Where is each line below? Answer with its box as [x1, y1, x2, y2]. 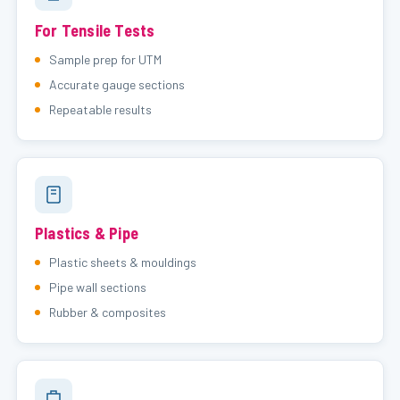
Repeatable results [49, 102, 152, 117]
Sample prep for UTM [49, 52, 162, 67]
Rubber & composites [49, 304, 166, 320]
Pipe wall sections [49, 279, 146, 295]
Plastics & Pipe [35, 223, 138, 243]
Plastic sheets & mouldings [49, 254, 196, 270]
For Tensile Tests [35, 21, 155, 40]
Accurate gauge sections [49, 77, 185, 92]
